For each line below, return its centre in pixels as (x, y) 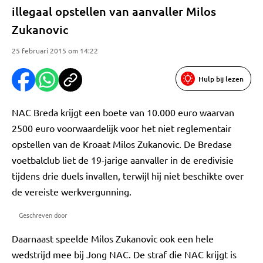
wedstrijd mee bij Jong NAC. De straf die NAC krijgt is (124, 254)
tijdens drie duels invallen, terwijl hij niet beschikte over (128, 176)
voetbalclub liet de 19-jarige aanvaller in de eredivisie (123, 160)
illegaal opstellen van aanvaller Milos (114, 11)
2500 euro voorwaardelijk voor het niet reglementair (122, 128)
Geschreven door (43, 215)
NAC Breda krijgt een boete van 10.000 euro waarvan (123, 112)
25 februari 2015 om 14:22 (55, 50)
